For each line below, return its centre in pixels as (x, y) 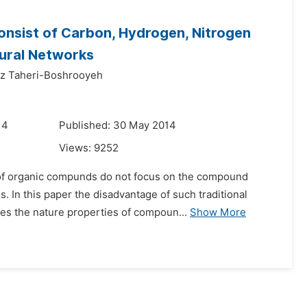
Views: (76, 148)
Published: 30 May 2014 (118, 125)
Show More (218, 212)
